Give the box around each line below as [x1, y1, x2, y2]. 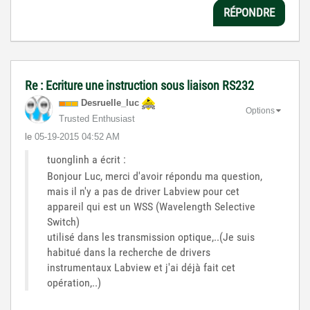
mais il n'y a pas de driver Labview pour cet [47, 185, 239, 199]
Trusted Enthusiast [59, 113, 135, 125]
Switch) [47, 215, 80, 229]
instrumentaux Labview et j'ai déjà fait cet [47, 261, 235, 275]
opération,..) [47, 276, 101, 290]
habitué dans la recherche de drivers [47, 246, 210, 259]
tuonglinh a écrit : [47, 153, 126, 167]
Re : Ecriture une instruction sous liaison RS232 [25, 78, 254, 93]
